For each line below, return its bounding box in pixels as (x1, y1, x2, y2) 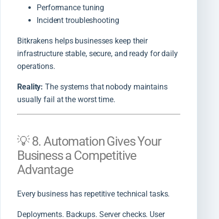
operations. (17, 62, 55, 71)
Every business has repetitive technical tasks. (17, 189, 170, 198)
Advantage (17, 162, 73, 177)
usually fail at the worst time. (17, 95, 115, 105)
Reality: (17, 82, 44, 92)
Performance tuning (37, 3, 105, 13)
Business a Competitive (17, 148, 137, 163)
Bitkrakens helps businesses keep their (17, 36, 148, 46)
